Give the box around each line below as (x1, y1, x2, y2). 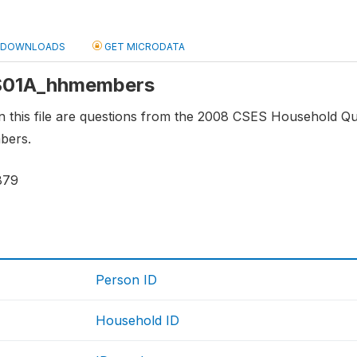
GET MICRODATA (102, 41, 185, 53)
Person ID (96, 272, 158, 288)
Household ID (96, 312, 180, 329)
